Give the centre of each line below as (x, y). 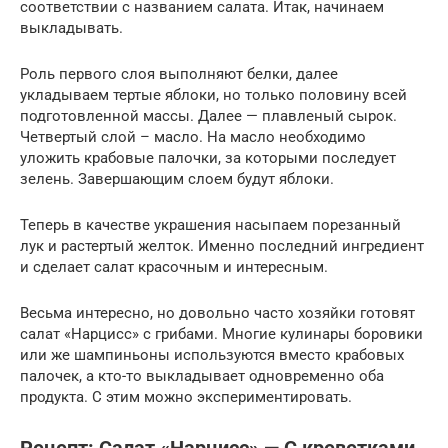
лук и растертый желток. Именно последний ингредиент (222, 246)
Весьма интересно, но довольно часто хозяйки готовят (217, 313)
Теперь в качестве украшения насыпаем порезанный (210, 225)
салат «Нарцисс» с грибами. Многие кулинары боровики (221, 334)
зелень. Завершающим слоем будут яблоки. (177, 179)
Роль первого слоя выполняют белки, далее (179, 74)
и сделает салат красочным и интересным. (174, 267)
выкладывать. (71, 28)
